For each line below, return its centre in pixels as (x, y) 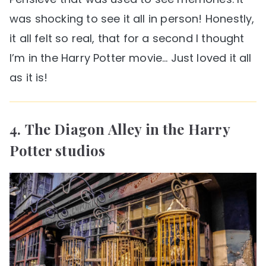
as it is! (29, 77)
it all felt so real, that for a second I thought (127, 38)
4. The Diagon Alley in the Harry (120, 129)
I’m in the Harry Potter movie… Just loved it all (131, 58)
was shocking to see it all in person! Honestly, (132, 18)
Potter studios (59, 150)
